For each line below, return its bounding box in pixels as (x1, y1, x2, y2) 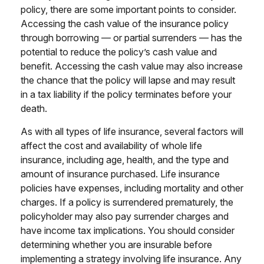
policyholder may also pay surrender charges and (21, 210, 229, 223)
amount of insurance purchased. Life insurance (21, 168, 220, 180)
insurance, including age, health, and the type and (21, 154, 229, 166)
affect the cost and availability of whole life (21, 140, 202, 152)
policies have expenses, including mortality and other (21, 182, 243, 194)
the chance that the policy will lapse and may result (21, 74, 235, 87)
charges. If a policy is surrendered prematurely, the (21, 196, 233, 209)
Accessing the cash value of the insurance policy (21, 18, 229, 30)
